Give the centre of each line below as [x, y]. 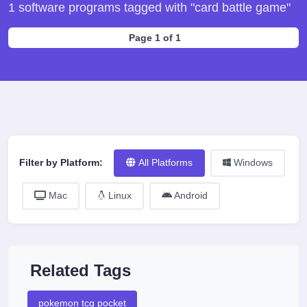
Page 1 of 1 [155, 38]
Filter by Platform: [61, 163]
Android [190, 196]
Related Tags [81, 270]
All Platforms [165, 163]
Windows [252, 163]
